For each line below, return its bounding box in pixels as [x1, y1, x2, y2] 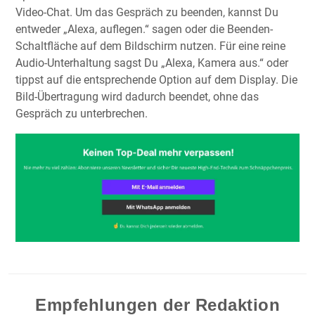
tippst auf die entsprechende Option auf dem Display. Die [15, 73, 297, 87]
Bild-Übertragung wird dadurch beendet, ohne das [15, 90, 259, 104]
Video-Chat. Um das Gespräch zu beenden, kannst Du [15, 6, 278, 20]
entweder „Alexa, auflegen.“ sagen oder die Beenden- [15, 22, 273, 37]
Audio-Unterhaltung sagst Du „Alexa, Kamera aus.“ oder [15, 56, 288, 70]
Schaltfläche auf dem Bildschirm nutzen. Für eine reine [15, 39, 285, 53]
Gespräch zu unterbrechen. [15, 107, 148, 121]
